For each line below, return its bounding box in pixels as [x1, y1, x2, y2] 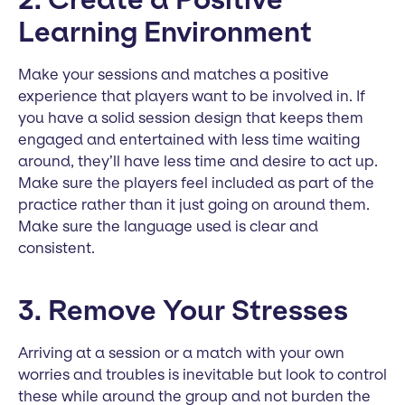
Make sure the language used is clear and [18, 216, 318, 235]
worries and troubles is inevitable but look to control [18, 364, 387, 383]
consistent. [18, 238, 95, 257]
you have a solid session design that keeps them [18, 108, 363, 127]
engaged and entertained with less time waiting [18, 129, 360, 148]
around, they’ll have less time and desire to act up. [18, 151, 378, 170]
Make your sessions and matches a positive [18, 64, 329, 83]
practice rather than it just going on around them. [18, 194, 370, 213]
